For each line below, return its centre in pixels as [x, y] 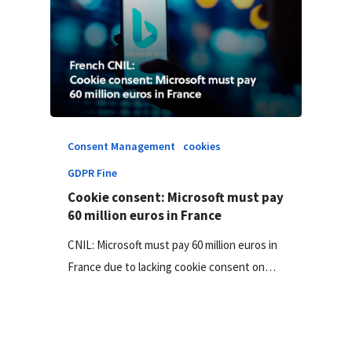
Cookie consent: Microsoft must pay [176, 197]
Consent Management [122, 146]
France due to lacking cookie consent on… [172, 266]
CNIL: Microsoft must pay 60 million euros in [173, 244]
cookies [202, 146]
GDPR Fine [93, 172]
